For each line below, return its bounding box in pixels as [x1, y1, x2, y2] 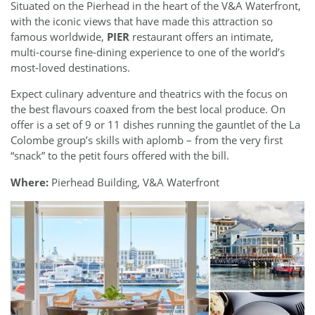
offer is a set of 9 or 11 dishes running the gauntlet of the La [11, 117, 300, 132]
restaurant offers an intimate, [129, 29, 274, 44]
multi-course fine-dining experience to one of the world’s [11, 44, 285, 59]
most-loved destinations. [11, 60, 130, 75]
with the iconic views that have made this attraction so [11, 13, 273, 28]
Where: [11, 175, 49, 189]
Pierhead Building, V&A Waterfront [49, 175, 219, 189]
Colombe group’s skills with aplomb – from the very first [11, 133, 283, 148]
